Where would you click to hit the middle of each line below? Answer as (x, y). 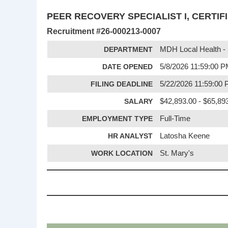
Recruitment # (74, 31)
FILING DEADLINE (122, 84)
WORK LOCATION (122, 153)
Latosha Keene (185, 136)
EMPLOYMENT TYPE (117, 118)
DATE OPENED (127, 66)
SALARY (138, 101)
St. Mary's (177, 153)
